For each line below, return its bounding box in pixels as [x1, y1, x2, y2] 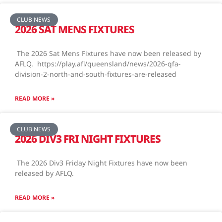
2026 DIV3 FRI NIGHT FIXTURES [15, 131, 161, 146]
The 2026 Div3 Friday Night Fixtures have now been [15, 158, 187, 167]
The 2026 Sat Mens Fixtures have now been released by [15, 48, 201, 58]
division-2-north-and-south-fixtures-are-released [15, 69, 176, 79]
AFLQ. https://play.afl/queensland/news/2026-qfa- [15, 58, 181, 68]
